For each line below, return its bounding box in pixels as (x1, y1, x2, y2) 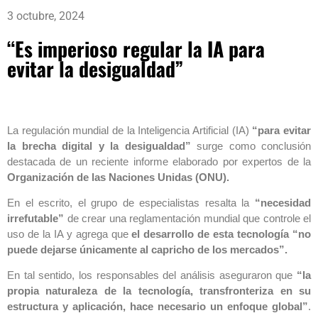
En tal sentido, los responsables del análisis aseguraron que (7, 269, 297, 282)
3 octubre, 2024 (7, 9, 84, 23)
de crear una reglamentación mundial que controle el (64, 212, 311, 224)
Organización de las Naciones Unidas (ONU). (7, 170, 229, 183)
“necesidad (249, 196, 312, 209)
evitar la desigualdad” (7, 53, 183, 83)
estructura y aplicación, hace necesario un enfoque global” (7, 300, 308, 313)
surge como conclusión (190, 139, 311, 152)
